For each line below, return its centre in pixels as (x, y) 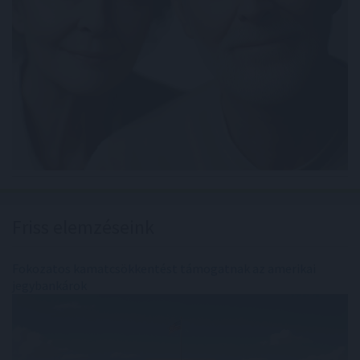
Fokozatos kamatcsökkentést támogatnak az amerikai (164, 268)
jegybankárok (49, 285)
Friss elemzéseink (83, 227)
